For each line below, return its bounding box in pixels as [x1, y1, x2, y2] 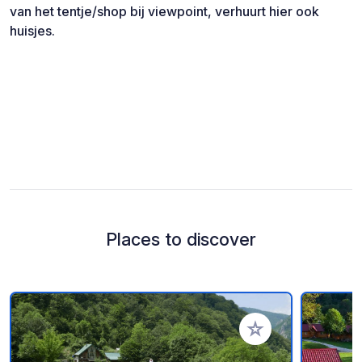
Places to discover [106, 228, 256, 250]
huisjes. [10, 22, 55, 39]
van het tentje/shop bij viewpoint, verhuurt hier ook [10, 2, 319, 19]
